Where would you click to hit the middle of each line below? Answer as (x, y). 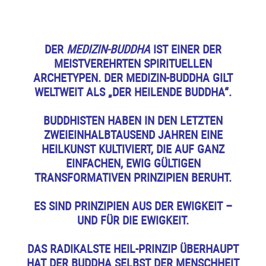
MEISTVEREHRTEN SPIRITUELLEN (133, 63)
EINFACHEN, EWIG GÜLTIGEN (133, 163)
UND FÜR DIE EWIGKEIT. (133, 220)
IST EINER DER (186, 49)
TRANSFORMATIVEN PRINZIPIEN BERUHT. (133, 177)
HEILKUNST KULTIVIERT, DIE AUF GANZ (133, 148)
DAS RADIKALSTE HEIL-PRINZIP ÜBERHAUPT (133, 248)
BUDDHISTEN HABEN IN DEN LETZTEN (133, 120)
